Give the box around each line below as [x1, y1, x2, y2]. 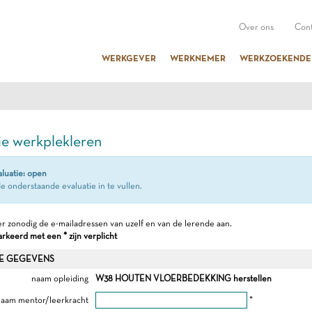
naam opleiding [31, 273, 88, 283]
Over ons [239, 22, 274, 32]
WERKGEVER [102, 52, 156, 63]
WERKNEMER [170, 52, 226, 63]
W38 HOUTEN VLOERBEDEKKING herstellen [95, 273, 272, 283]
